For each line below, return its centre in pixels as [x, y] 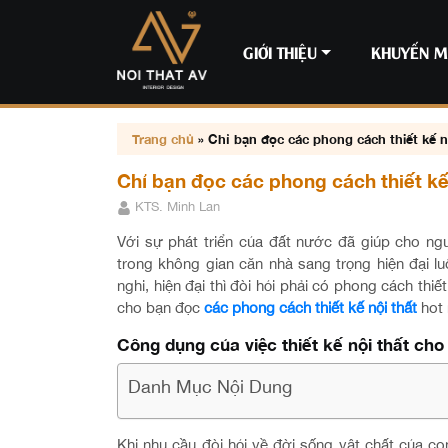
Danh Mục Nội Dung [210, 386]
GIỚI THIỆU [280, 51]
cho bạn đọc [160, 307]
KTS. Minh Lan [175, 206]
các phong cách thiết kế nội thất [312, 307]
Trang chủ [163, 139]
